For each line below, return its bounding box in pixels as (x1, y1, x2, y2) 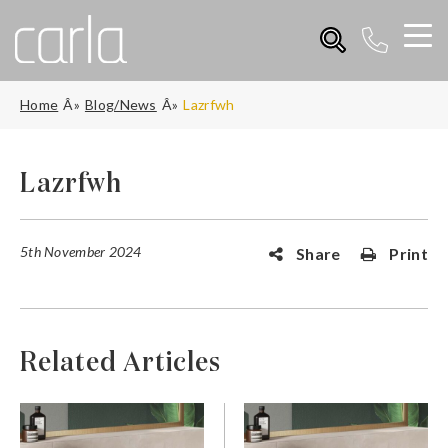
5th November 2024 (20, 242, 142, 260)
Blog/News (84, 95, 157, 113)
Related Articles (20, 348, 221, 377)
